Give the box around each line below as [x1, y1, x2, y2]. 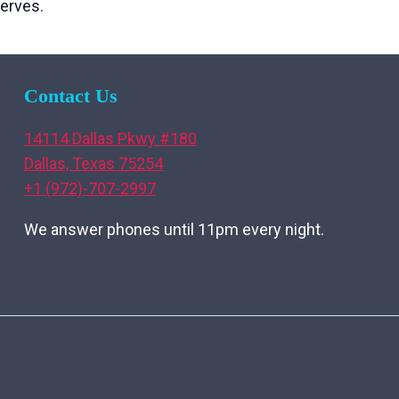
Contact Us [24, 85, 118, 107]
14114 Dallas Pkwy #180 [24, 129, 197, 148]
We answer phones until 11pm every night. [24, 220, 324, 239]
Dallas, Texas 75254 [24, 154, 163, 173]
